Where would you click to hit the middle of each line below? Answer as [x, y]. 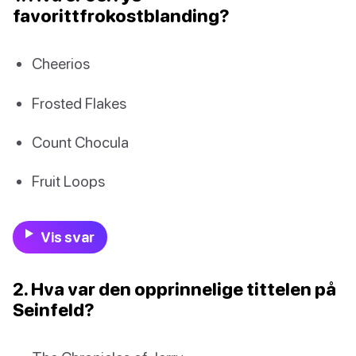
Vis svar [67, 238]
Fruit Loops [68, 180]
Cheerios [61, 64]
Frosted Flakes [79, 103]
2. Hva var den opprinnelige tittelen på [174, 289]
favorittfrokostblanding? [121, 16]
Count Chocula [80, 141]
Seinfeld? [54, 310]
